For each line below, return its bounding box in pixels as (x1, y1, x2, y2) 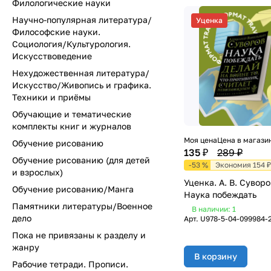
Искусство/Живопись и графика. (12, 80, 151, 90)
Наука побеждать (184, 189, 256, 200)
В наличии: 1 (192, 204, 236, 214)
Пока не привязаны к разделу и (12, 230, 146, 240)
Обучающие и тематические (12, 109, 131, 119)
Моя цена (184, 135, 217, 145)
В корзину (194, 251, 237, 262)
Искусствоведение (12, 51, 92, 61)
